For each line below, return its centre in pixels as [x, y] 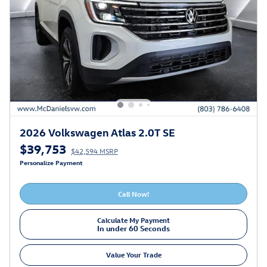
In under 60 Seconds [133, 228]
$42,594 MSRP [94, 151]
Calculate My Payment [133, 220]
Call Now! [133, 193]
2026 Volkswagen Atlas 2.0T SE [97, 132]
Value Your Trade [133, 255]
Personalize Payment [51, 163]
